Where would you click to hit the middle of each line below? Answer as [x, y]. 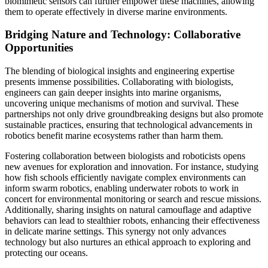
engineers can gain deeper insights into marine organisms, [113, 93]
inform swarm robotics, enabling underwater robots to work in [122, 188]
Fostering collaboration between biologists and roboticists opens [125, 156]
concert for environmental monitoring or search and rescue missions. [133, 199]
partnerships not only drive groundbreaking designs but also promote [134, 114]
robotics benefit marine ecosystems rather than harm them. [114, 136]
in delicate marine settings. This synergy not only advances [115, 232]
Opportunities [39, 48]
